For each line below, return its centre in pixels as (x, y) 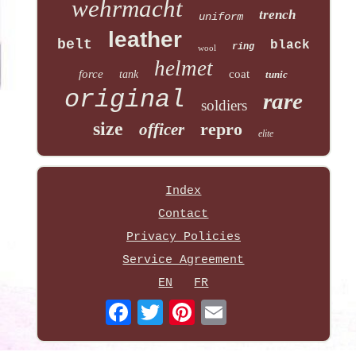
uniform (221, 17)
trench (277, 15)
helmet (184, 69)
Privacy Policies (183, 238)
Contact (184, 215)
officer (162, 130)
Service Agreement (184, 261)
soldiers (224, 106)
